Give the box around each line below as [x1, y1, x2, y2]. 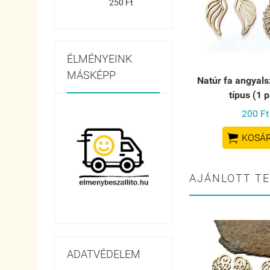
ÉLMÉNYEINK [67, 52, 132, 65]
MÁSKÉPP [67, 69, 116, 81]
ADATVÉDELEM [67, 247, 140, 260]
